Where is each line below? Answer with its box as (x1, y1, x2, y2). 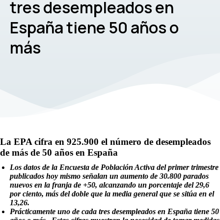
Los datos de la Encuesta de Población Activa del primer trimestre (10, 163, 219, 171)
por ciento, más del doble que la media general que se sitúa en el (10, 190, 214, 198)
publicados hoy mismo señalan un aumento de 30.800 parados (10, 172, 209, 180)
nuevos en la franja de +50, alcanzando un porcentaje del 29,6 (10, 181, 209, 189)
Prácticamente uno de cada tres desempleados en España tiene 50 (10, 207, 219, 216)
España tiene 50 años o (10, 17, 179, 38)
